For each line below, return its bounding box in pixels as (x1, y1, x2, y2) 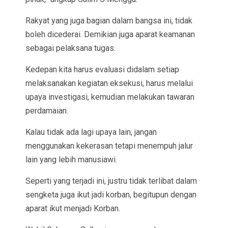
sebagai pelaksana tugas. (25, 43, 116, 53)
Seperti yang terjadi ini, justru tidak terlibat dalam (25, 176, 197, 186)
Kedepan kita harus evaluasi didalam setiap (25, 65, 179, 75)
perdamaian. (25, 106, 68, 116)
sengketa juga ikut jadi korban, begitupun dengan (25, 190, 196, 200)
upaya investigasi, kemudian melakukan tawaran (25, 92, 194, 102)
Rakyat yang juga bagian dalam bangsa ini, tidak (25, 16, 192, 26)
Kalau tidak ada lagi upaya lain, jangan (25, 127, 157, 137)
